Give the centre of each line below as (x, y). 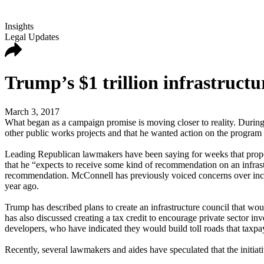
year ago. (22, 186)
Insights (19, 26)
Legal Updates (32, 37)
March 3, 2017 (32, 111)
